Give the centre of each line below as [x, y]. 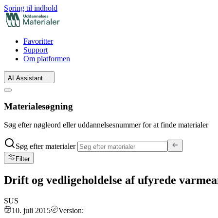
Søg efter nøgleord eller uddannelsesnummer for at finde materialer [106, 125]
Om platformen [47, 59]
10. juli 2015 [31, 211]
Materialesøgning [38, 106]
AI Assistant [25, 78]
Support [36, 50]
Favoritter [38, 41]
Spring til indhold [31, 8]
